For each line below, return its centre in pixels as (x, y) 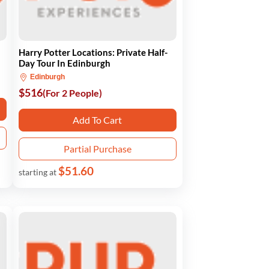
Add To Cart (98, 120)
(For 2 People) (72, 93)
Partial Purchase (97, 149)
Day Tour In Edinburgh (64, 63)
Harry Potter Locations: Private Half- (93, 52)
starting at (38, 172)
